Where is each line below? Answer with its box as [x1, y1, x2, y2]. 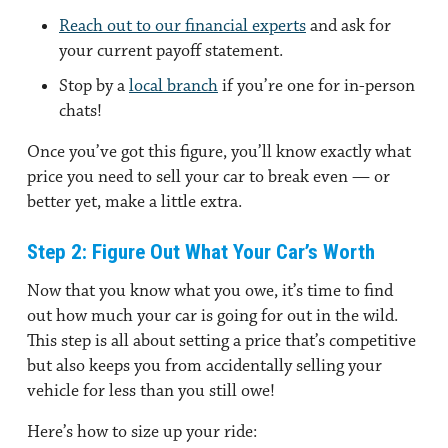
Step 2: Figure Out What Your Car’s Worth [27, 239, 375, 264]
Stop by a [59, 74, 129, 97]
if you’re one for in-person [218, 74, 415, 97]
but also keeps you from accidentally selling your [27, 354, 382, 377]
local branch [129, 74, 218, 97]
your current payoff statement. [59, 39, 283, 62]
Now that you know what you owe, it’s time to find [27, 279, 393, 302]
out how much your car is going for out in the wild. [27, 304, 398, 327]
